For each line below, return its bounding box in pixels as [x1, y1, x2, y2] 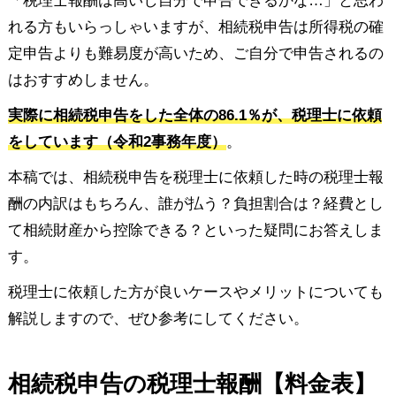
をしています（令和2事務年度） [7, 133, 226, 151]
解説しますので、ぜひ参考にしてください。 [7, 310, 308, 328]
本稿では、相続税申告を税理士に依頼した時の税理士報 [7, 169, 384, 187]
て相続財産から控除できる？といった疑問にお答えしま [7, 222, 384, 240]
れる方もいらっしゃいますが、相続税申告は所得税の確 [7, 19, 384, 36]
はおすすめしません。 [7, 72, 158, 89]
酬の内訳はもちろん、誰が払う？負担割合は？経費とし [7, 195, 384, 213]
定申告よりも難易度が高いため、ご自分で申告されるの [7, 45, 384, 63]
